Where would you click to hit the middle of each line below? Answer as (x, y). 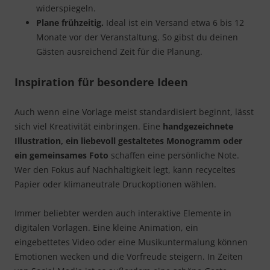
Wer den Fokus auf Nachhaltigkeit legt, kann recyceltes (125, 170)
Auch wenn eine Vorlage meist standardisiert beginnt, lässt (134, 112)
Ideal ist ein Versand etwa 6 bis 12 (174, 23)
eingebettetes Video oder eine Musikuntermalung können (131, 242)
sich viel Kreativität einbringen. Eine (89, 127)
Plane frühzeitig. (70, 23)
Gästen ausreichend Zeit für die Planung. (119, 52)
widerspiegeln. (66, 8)
